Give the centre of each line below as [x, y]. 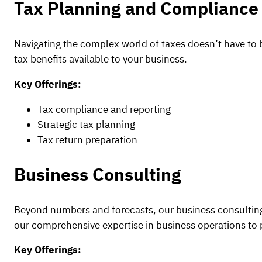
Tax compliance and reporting [104, 109]
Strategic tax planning [86, 124]
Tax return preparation [87, 139]
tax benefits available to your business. [101, 59]
